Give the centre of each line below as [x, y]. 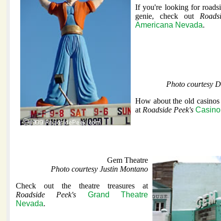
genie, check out [167, 16]
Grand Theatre [118, 195]
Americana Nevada [169, 25]
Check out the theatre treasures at [82, 186]
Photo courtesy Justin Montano [99, 169]
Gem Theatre [128, 160]
